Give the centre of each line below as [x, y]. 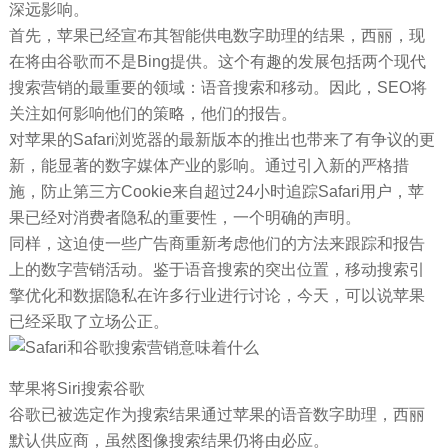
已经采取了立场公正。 [88, 321]
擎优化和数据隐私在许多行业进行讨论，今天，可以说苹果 [216, 295]
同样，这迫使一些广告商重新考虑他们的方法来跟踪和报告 [216, 243]
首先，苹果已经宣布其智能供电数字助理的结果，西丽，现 [216, 35]
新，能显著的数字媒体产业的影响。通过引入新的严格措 [208, 165]
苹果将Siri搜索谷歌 [76, 388]
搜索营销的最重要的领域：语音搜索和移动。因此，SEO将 [217, 87]
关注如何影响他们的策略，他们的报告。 [152, 113]
